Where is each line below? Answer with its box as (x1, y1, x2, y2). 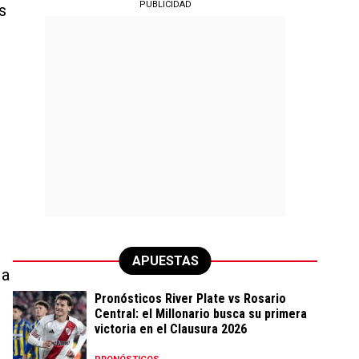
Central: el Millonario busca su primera (95, 306, 307, 321)
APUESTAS (131, 253, 199, 268)
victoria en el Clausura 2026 (95, 321, 247, 337)
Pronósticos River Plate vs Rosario (95, 291, 286, 306)
